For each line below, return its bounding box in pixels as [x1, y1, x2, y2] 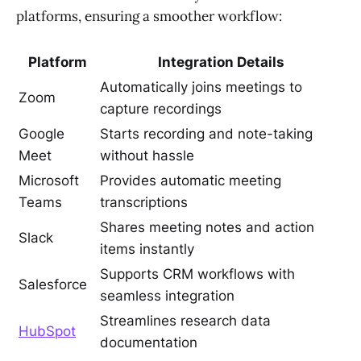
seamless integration [100, 288, 234, 305]
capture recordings [100, 101, 222, 118]
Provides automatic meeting [100, 172, 281, 189]
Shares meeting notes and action [100, 219, 314, 236]
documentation [100, 334, 197, 351]
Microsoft [19, 172, 79, 189]
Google [19, 126, 64, 143]
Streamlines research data [100, 313, 271, 330]
